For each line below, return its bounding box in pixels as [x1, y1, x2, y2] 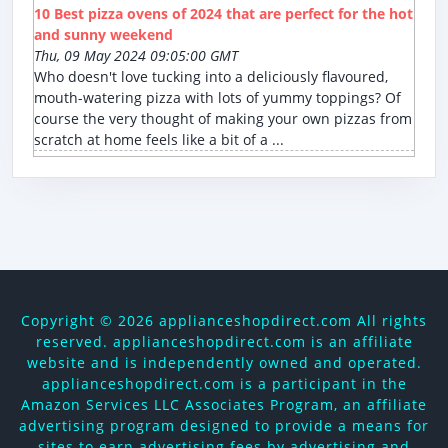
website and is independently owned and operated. [26, 353, 422, 373]
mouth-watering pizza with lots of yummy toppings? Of [34, 88, 401, 108]
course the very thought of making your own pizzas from [34, 109, 412, 129]
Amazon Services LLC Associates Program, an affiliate [21, 395, 427, 415]
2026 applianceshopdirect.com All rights [118, 311, 427, 331]
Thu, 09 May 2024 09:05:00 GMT [34, 46, 238, 66]
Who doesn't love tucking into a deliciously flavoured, [34, 67, 388, 87]
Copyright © [21, 311, 118, 331]
